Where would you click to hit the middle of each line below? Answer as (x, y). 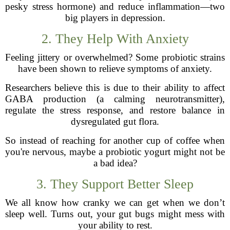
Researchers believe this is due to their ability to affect (115, 88)
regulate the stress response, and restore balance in (115, 110)
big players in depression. (115, 18)
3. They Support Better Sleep (115, 184)
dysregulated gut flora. (115, 121)
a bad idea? (115, 163)
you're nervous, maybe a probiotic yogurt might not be (115, 152)
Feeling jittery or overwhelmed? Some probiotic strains (115, 57)
